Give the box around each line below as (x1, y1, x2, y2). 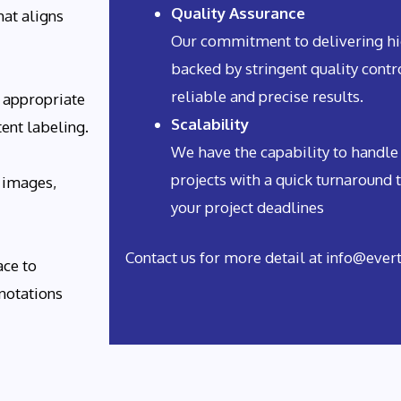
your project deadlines (171, 197, 324, 217)
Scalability (171, 114, 249, 133)
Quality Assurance (171, 3, 305, 22)
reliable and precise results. (171, 86, 363, 106)
